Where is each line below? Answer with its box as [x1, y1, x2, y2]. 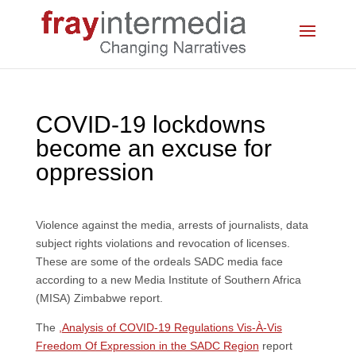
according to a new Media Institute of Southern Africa [35, 273, 301, 286]
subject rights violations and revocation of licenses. [35, 237, 290, 250]
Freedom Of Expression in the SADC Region [35, 339, 259, 352]
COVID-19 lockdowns [35, 111, 265, 137]
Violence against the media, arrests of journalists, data [35, 219, 308, 231]
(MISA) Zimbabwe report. [35, 292, 163, 304]
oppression [35, 159, 154, 185]
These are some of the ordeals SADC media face [35, 255, 283, 268]
